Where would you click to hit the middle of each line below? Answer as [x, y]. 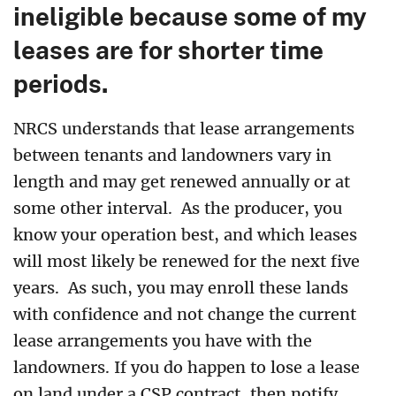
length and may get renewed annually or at [182, 181]
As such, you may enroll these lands [208, 287]
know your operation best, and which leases [185, 234]
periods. [61, 83]
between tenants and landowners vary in [172, 155]
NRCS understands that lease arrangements [184, 128]
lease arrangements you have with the [163, 340]
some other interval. [95, 208]
